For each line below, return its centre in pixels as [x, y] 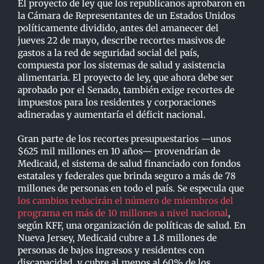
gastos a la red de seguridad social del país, [108, 52]
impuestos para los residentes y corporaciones [117, 102]
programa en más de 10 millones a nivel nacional [123, 213]
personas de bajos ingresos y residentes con [111, 250]
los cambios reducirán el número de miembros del [126, 200]
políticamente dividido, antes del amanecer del [118, 28]
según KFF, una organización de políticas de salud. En [132, 225]
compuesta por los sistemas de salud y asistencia [121, 65]
